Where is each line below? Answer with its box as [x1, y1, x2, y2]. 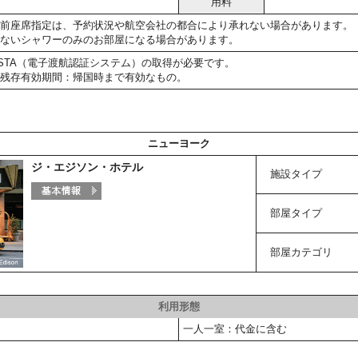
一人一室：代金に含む [183, 323, 287, 335]
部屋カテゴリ [269, 246, 332, 258]
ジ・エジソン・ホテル [30, 161, 143, 173]
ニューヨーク [148, 137, 210, 149]
